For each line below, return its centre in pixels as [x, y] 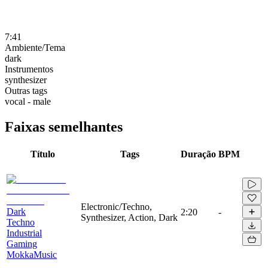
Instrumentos [29, 69]
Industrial [24, 233]
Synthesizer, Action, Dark [129, 217]
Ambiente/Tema [35, 47]
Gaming [22, 243]
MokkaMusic [32, 254]
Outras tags [26, 90]
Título [42, 154]
